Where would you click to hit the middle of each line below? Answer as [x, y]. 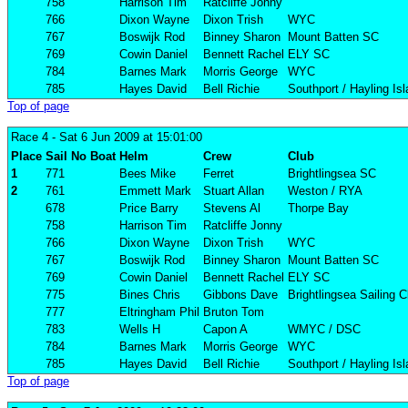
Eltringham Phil [159, 312]
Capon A [225, 330]
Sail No [66, 157]
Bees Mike [148, 174]
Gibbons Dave [240, 295]
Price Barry [149, 209]
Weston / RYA [325, 191]
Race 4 [30, 138]
